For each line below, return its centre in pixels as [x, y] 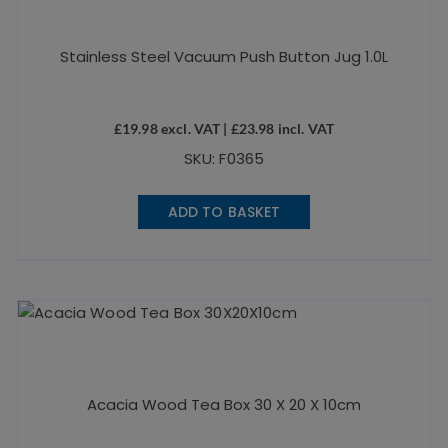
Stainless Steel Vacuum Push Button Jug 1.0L [223, 56]
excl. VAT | [194, 128]
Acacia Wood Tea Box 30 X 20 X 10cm [223, 404]
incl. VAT [304, 128]
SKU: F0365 [224, 158]
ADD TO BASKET [224, 211]
